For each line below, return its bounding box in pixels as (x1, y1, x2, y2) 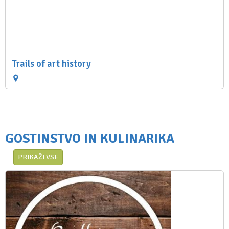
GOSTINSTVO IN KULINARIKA (5, 130, 174, 147)
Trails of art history (12, 58, 91, 70)
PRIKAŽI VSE (18, 153, 58, 162)
